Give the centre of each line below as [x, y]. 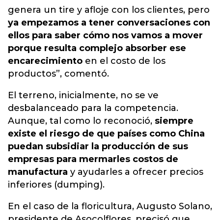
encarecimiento [45, 61]
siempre [174, 121]
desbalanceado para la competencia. [93, 108]
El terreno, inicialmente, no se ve [83, 95]
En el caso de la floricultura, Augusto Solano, [110, 206]
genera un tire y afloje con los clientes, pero [109, 10]
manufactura [38, 172]
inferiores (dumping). [56, 185]
